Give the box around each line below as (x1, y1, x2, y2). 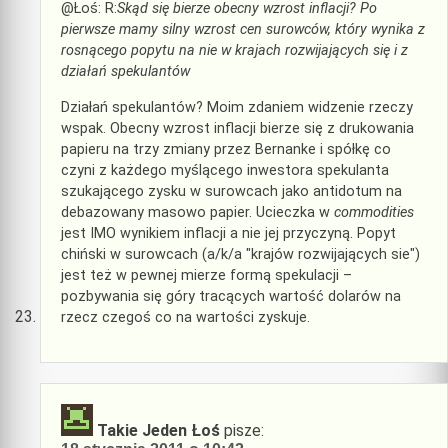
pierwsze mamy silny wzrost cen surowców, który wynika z (61, 21, 425, 39)
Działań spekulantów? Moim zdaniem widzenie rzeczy (61, 98, 413, 116)
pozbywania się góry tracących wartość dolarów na (61, 287, 401, 305)
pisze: (224, 421, 264, 441)
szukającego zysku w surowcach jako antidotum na (61, 182, 402, 200)
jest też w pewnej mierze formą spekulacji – (61, 266, 352, 284)
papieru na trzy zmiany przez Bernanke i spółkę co (61, 140, 391, 158)
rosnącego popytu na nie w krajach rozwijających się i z (61, 42, 408, 60)
